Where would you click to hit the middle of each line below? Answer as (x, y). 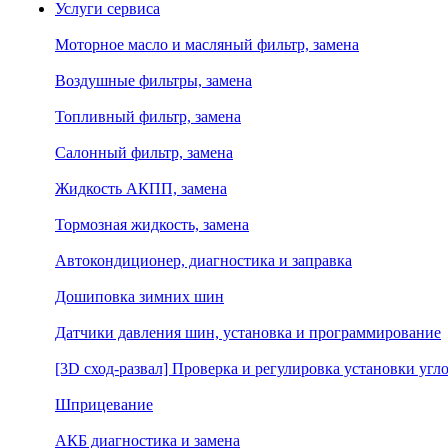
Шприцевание (104, 404)
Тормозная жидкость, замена (152, 224)
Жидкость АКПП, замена (141, 188)
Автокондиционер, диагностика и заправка (203, 260)
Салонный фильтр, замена (144, 152)
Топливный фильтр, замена (148, 116)
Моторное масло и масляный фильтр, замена (207, 44)
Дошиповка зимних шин (139, 296)
